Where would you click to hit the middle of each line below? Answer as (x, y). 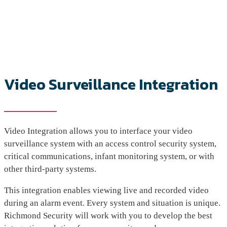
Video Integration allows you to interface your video (98, 131)
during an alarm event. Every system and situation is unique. (112, 203)
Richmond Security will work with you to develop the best (108, 215)
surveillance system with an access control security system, (110, 143)
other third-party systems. (50, 169)
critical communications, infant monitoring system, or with (109, 156)
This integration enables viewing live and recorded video (106, 190)
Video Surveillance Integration (111, 84)
